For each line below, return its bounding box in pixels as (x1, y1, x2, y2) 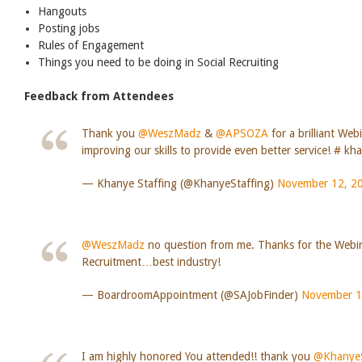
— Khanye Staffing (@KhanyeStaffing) (81, 176, 277, 190)
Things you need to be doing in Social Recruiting (38, 55, 280, 69)
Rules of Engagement (38, 38, 145, 52)
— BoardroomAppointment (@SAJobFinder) (81, 288, 301, 301)
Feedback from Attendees (24, 89, 174, 103)
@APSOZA (215, 126, 268, 140)
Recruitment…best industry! (81, 255, 221, 268)
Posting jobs (38, 21, 100, 35)
